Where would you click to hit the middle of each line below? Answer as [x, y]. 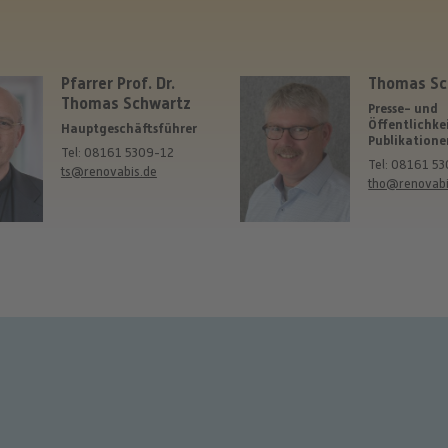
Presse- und [403, 108]
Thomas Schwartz [125, 104]
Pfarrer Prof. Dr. [117, 84]
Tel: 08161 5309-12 [117, 153]
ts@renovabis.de [108, 172]
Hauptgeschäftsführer [128, 128]
